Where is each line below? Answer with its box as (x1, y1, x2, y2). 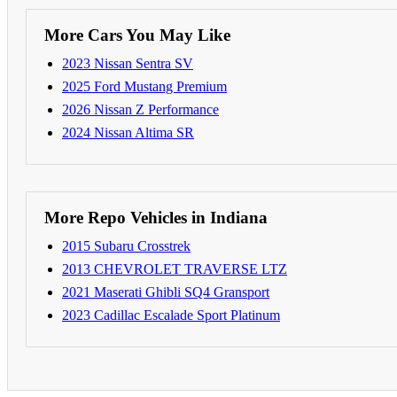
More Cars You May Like (44, 25, 230, 44)
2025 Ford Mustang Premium (62, 78, 227, 94)
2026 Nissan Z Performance (62, 101, 219, 117)
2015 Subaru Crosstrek (62, 237, 191, 253)
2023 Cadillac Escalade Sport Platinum (62, 307, 280, 323)
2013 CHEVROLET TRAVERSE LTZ (62, 261, 287, 276)
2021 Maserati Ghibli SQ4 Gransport (62, 284, 269, 300)
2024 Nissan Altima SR (62, 124, 194, 140)
